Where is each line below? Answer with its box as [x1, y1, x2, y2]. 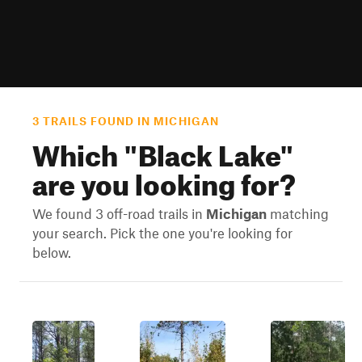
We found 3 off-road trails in [32, 205, 206, 221]
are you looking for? [32, 157, 296, 202]
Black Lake [138, 128, 280, 173]
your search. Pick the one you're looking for [32, 225, 293, 241]
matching [267, 205, 329, 221]
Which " [32, 128, 138, 173]
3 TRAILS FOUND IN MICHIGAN [32, 115, 219, 128]
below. [32, 244, 71, 260]
